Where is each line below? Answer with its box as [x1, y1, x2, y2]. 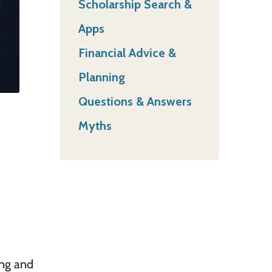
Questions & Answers [78, 93, 192, 109]
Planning [78, 69, 125, 84]
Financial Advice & [78, 45, 176, 60]
